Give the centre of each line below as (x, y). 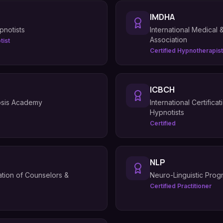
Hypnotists (167, 112)
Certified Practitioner (181, 186)
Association (168, 40)
